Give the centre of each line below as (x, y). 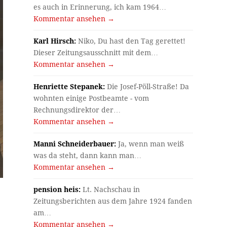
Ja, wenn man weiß (150, 144)
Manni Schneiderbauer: (75, 144)
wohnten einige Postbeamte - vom (91, 98)
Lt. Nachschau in (110, 189)
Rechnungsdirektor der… (77, 110)
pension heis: (57, 189)
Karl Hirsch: (55, 41)
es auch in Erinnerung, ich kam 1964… (100, 7)
